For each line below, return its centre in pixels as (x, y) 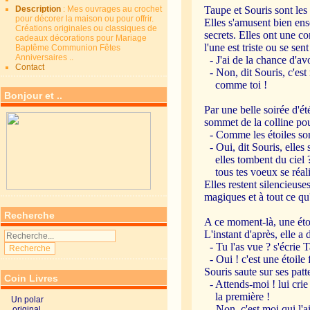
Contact (30, 67)
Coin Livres (31, 278)
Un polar (28, 300)
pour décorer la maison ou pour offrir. (85, 19)
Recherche (30, 215)
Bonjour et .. (34, 95)
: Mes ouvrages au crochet (113, 9)
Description (39, 9)
